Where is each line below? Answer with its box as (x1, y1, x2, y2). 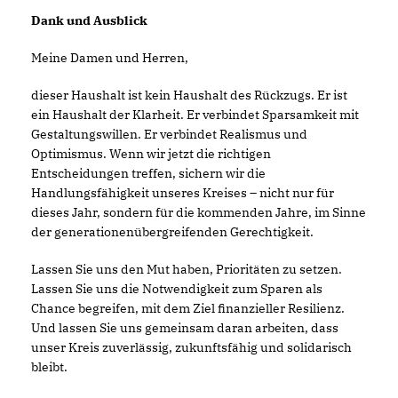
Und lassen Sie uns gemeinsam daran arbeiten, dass (31, 319, 338, 336)
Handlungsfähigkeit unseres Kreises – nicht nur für (31, 184, 334, 201)
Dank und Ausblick (31, 12, 147, 28)
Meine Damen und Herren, (31, 49, 188, 66)
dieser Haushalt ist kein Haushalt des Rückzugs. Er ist (31, 86, 347, 103)
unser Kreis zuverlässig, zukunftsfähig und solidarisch (31, 338, 352, 355)
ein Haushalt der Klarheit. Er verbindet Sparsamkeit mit (31, 106, 359, 123)
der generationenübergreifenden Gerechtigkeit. (31, 223, 314, 240)
